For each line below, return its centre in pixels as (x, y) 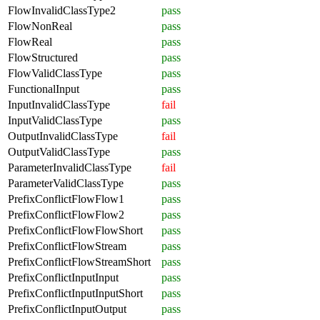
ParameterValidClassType (66, 183)
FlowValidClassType (55, 73)
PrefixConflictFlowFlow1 (66, 199)
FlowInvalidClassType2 (62, 10)
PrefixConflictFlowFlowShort (75, 230)
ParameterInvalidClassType (70, 167)
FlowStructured (43, 57)
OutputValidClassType (59, 151)
